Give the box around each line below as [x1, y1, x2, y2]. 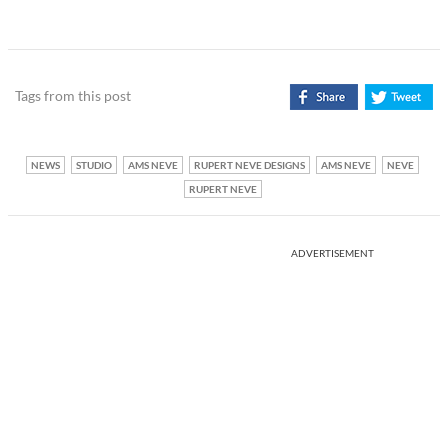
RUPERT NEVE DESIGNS [194, 159, 305, 172]
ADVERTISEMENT [291, 247, 374, 260]
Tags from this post [15, 87, 131, 105]
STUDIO [76, 159, 112, 172]
